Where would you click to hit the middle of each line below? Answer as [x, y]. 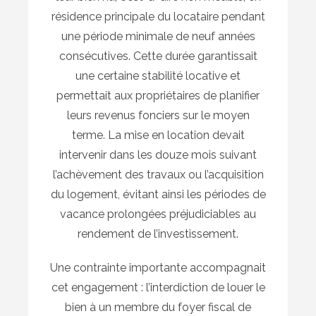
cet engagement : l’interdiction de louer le [158, 288]
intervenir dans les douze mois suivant [158, 155]
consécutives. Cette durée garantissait [158, 56]
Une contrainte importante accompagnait [158, 268]
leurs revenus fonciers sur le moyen [158, 116]
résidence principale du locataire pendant [158, 17]
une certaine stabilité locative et [158, 76]
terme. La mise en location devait [158, 135]
